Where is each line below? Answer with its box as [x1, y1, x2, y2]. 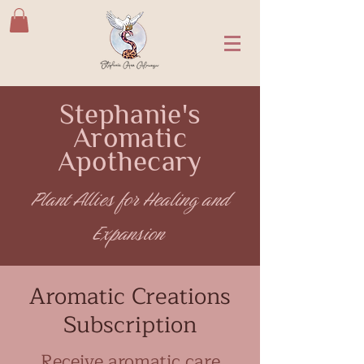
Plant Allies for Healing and [30, 181, 230, 215]
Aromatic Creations [29, 277, 231, 315]
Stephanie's [58, 97, 201, 130]
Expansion [91, 215, 168, 249]
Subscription [63, 305, 197, 344]
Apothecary [58, 144, 202, 177]
